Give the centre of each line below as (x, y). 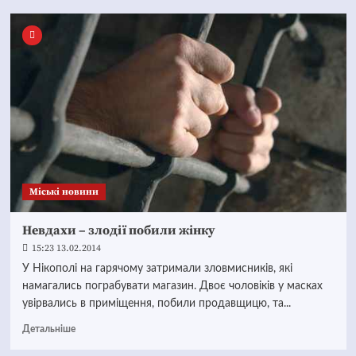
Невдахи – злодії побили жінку (118, 230)
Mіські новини (64, 192)
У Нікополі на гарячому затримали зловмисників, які (157, 269)
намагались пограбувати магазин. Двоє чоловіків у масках (172, 286)
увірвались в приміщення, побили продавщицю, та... (156, 304)
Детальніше (48, 329)
